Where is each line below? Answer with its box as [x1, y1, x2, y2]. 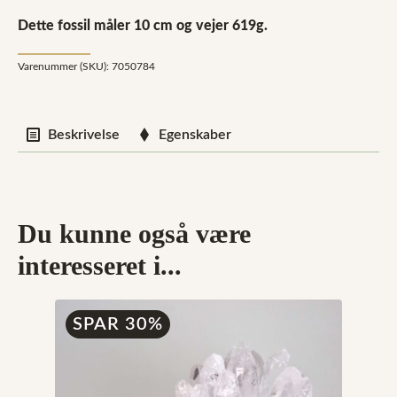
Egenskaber [159, 128, 231, 142]
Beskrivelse [48, 128, 120, 142]
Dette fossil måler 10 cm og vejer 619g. [18, 19, 268, 33]
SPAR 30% [73, 315, 163, 333]
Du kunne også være [18, 219, 251, 248]
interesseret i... [18, 251, 182, 280]
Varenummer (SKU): [18, 61, 112, 72]
